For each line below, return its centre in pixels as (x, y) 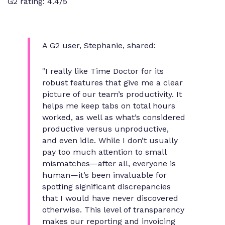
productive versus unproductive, (105, 129)
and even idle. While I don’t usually (110, 141)
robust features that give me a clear (113, 83)
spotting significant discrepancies (106, 187)
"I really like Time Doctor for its (103, 71)
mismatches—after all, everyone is (109, 164)
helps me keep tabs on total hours (109, 106)
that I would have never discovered (110, 198)
